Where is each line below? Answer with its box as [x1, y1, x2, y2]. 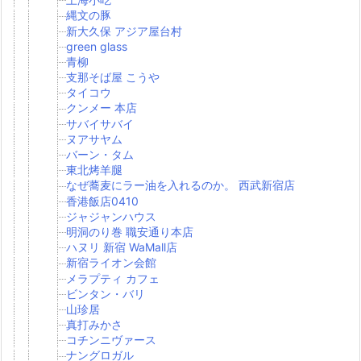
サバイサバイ [66, 116, 134, 131]
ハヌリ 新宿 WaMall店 [66, 240, 177, 255]
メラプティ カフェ [66, 271, 160, 285]
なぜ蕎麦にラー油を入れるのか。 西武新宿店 [66, 178, 295, 193]
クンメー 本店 [66, 101, 137, 115]
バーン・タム [66, 147, 134, 161]
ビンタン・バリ [66, 286, 145, 301]
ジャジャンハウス [66, 209, 156, 223]
